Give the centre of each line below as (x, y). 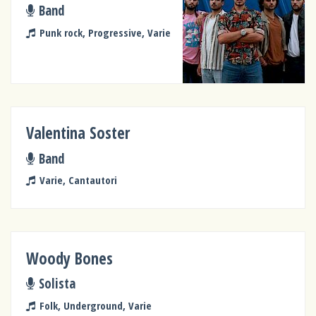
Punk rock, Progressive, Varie (105, 32)
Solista (57, 284)
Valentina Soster (78, 133)
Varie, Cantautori (78, 180)
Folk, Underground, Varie (95, 305)
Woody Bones (70, 258)
